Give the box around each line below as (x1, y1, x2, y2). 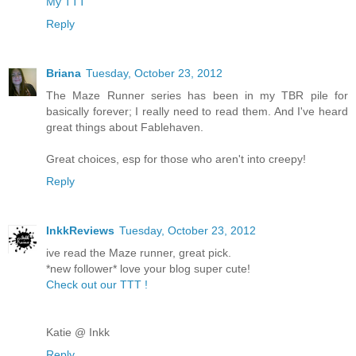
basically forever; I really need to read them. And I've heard (46, 105, 348, 118)
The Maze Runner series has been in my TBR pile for (46, 89, 348, 103)
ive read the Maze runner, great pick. (46, 246, 231, 260)
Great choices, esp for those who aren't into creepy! (46, 153, 306, 166)
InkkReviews (46, 224, 114, 238)
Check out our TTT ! (46, 278, 148, 292)
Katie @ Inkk (46, 326, 110, 339)
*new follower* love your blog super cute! (46, 262, 250, 276)
